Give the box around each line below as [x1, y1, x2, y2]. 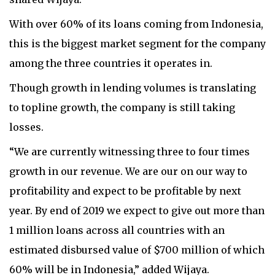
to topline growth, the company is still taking [9, 101, 235, 114]
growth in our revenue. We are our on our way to [9, 165, 247, 177]
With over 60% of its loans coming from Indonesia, [9, 18, 263, 30]
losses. [9, 121, 44, 133]
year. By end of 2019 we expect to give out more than [9, 204, 265, 217]
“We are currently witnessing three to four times [9, 145, 250, 158]
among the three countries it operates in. [9, 57, 212, 69]
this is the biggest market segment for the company [9, 37, 266, 50]
